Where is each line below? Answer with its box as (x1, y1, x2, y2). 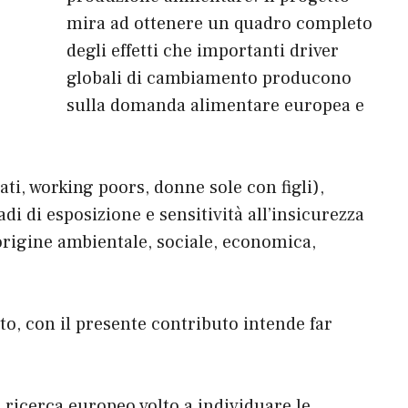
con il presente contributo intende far (25, 312, 332, 337)
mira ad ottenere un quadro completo (66, 12, 372, 36)
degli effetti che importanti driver (66, 39, 339, 64)
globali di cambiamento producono (66, 66, 352, 91)
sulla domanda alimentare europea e (66, 94, 364, 118)
